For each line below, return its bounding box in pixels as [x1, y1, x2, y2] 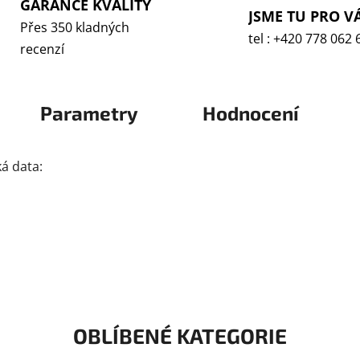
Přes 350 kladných [19, 18, 129, 37]
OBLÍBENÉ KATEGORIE [73, 323, 287, 349]
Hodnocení [202, 101, 299, 125]
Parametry [39, 101, 138, 125]
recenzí [19, 40, 64, 59]
